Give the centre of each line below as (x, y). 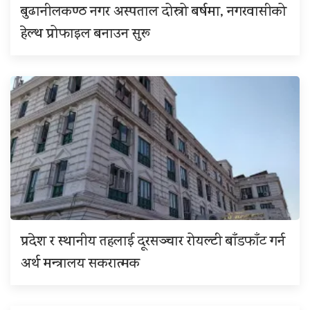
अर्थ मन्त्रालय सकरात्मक (80, 264)
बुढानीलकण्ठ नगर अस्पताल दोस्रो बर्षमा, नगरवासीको (154, 12)
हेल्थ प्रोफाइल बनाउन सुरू (85, 35)
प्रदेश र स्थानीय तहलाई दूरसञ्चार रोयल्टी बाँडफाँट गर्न (153, 242)
